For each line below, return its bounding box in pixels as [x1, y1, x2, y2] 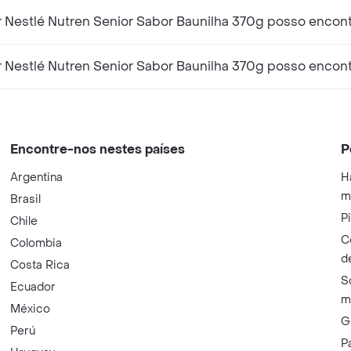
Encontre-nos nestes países [10, 141, 186, 157]
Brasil [10, 192, 42, 207]
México [10, 302, 51, 317]
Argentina [10, 170, 63, 185]
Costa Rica [10, 258, 71, 273]
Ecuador [10, 280, 56, 295]
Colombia [10, 236, 63, 251]
